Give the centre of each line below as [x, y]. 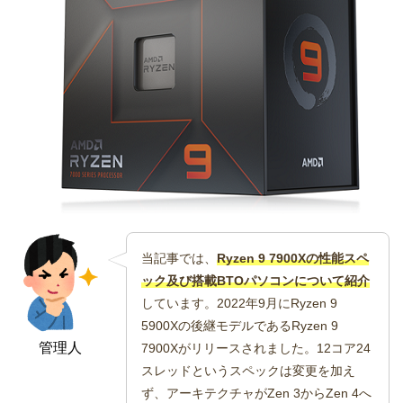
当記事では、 [179, 258]
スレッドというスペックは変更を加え [249, 370]
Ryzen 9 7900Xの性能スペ [293, 258]
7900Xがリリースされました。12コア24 [256, 348]
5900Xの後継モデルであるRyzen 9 [240, 325]
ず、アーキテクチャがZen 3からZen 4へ [257, 393]
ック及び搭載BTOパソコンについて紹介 [256, 280]
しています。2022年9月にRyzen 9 [240, 303]
